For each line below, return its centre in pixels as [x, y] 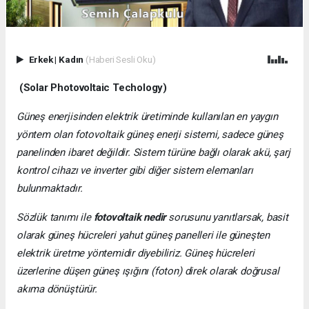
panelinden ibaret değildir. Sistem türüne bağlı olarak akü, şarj [153, 152]
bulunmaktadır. [50, 188]
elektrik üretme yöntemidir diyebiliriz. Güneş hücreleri [136, 253]
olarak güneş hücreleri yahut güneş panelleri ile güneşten [143, 235]
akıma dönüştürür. [57, 289]
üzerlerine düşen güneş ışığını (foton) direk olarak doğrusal [148, 271]
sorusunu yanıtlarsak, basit [228, 217]
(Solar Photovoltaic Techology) [92, 87]
